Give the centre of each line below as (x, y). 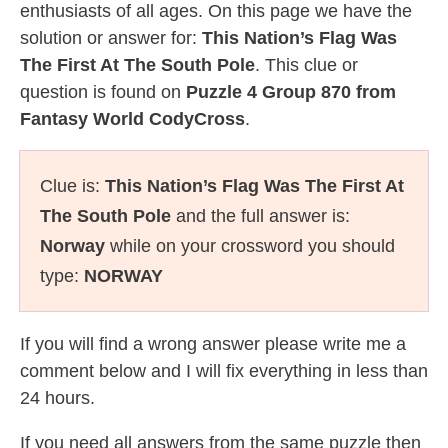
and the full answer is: (260, 216)
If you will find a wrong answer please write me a (213, 344)
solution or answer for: (111, 38)
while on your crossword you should (250, 246)
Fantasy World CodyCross (132, 119)
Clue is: (72, 186)
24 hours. (57, 398)
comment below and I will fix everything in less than (224, 371)
